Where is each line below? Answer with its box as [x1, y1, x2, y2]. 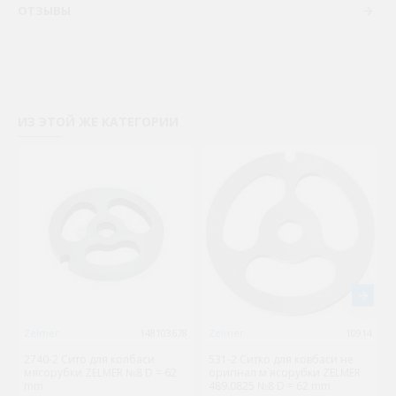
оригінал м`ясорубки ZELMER [209, 365, 361, 381]
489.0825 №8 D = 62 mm [209, 378, 331, 394]
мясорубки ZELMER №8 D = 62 [24, 365, 177, 381]
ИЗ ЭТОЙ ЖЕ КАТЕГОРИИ [18, 113, 179, 131]
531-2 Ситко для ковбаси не [209, 352, 354, 368]
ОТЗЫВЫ [18, 3, 71, 19]
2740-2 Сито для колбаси [24, 352, 155, 368]
